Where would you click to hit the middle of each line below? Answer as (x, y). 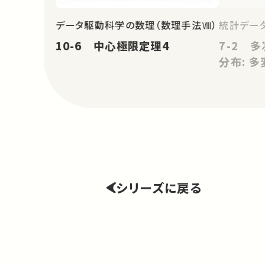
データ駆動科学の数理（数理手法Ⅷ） (136, 25)
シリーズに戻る (159, 187)
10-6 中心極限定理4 (112, 46)
